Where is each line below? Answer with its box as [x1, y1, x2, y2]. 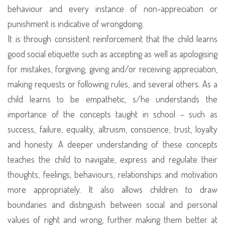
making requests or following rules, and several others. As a [8, 78, 217, 89]
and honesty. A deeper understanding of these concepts [8, 139, 217, 150]
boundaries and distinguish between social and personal [8, 199, 217, 210]
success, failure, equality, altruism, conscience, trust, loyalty [8, 124, 217, 135]
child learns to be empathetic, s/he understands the [8, 93, 217, 104]
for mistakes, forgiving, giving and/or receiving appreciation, [8, 63, 217, 74]
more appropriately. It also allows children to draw [8, 184, 217, 195]
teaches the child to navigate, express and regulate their [8, 154, 217, 165]
